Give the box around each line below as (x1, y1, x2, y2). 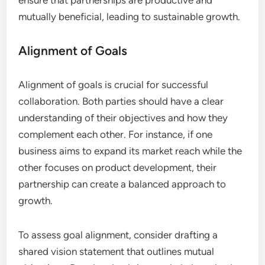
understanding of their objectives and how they (18, 112, 228, 124)
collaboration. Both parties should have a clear (18, 95, 224, 108)
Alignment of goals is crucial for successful (18, 79, 209, 91)
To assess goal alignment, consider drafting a (18, 229, 218, 241)
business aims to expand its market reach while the (18, 145, 243, 157)
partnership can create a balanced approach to (18, 178, 227, 190)
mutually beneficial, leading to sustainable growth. (18, 11, 241, 23)
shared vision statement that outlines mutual (18, 245, 215, 258)
